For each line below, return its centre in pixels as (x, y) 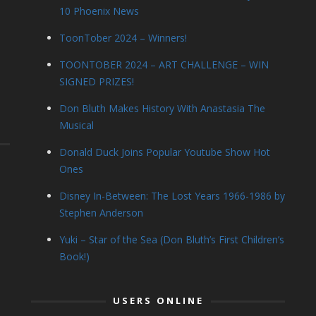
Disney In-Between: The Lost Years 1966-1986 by (172, 196)
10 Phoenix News (99, 11)
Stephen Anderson (101, 213)
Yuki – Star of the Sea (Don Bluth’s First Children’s (172, 239)
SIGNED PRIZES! (97, 81)
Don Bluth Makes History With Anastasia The (162, 108)
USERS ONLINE (158, 300)
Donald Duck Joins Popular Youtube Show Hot (165, 152)
